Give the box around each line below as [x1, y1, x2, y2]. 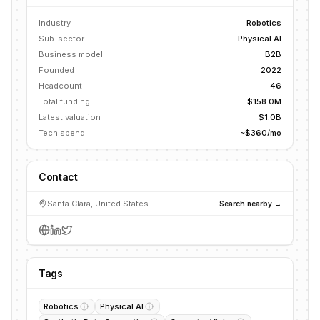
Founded [39, 65, 74, 75]
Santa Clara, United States [47, 199, 149, 209]
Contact [39, 171, 78, 183]
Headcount [39, 81, 82, 91]
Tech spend [39, 128, 85, 138]
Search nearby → [219, 199, 281, 208]
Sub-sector [39, 34, 84, 44]
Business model [39, 49, 103, 59]
